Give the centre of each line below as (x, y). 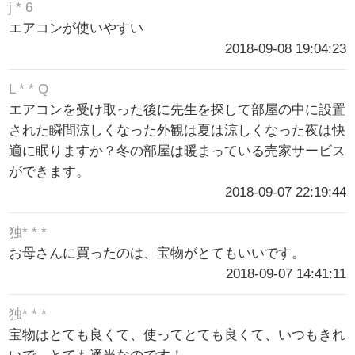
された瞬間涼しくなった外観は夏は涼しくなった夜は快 (177, 130)
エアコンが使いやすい (76, 28)
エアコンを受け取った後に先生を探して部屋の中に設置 (177, 109)
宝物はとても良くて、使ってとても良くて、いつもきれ (177, 335)
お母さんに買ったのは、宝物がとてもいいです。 (157, 254)
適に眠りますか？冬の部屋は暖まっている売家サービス (177, 151)
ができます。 (50, 171)
